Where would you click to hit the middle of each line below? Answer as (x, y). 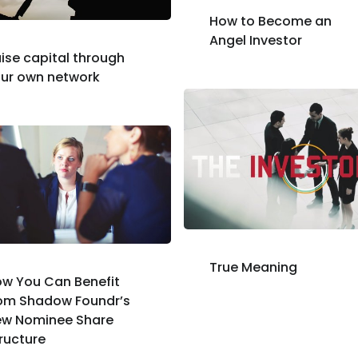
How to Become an (270, 21)
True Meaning (253, 268)
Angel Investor (255, 40)
